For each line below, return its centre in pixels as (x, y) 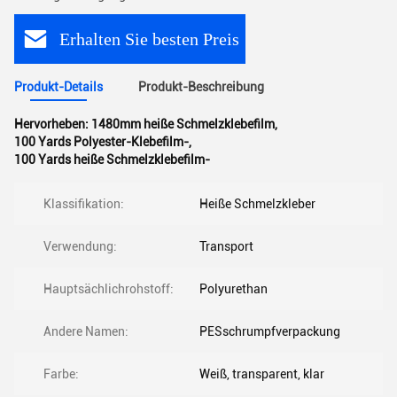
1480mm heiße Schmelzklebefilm (183, 124)
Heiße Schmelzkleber (257, 204)
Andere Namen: (86, 331)
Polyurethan (234, 289)
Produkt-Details (58, 87)
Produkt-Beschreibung (201, 87)
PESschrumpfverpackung (270, 331)
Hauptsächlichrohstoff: (109, 289)
